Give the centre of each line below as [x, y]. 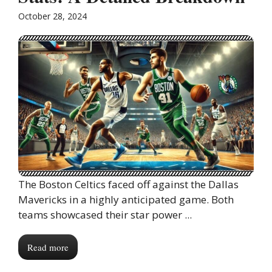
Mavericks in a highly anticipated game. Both [126, 200]
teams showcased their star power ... [105, 215]
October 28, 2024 [53, 16]
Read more [48, 247]
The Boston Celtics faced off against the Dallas [128, 185]
